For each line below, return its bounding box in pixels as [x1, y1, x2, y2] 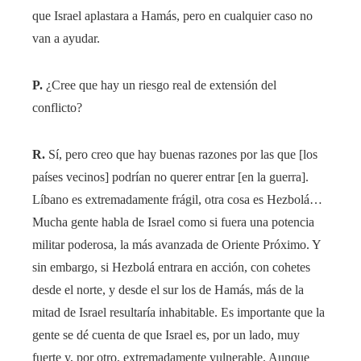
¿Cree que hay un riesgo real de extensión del [43, 78, 276, 93]
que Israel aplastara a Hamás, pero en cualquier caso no [32, 9, 313, 23]
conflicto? [32, 101, 82, 115]
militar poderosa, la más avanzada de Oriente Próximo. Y [32, 238, 321, 252]
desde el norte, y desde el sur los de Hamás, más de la [32, 283, 304, 297]
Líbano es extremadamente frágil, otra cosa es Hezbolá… [32, 193, 322, 207]
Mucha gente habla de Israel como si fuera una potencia [32, 215, 314, 230]
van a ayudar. [32, 31, 100, 46]
